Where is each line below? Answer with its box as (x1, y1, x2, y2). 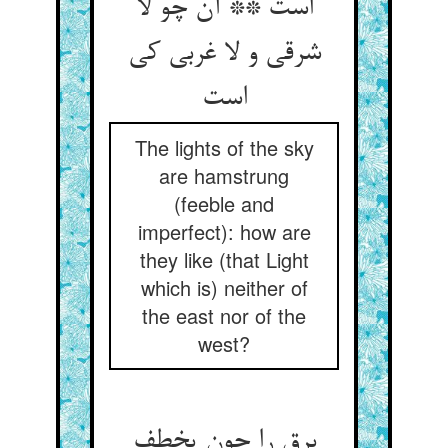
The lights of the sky (134, 133, 314, 162)
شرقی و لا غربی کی (127, 38, 321, 70)
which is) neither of (140, 273, 308, 302)
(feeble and (174, 189, 274, 218)
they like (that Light (139, 245, 309, 274)
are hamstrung (159, 161, 289, 190)
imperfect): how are (137, 217, 311, 246)
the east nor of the (142, 301, 306, 330)
